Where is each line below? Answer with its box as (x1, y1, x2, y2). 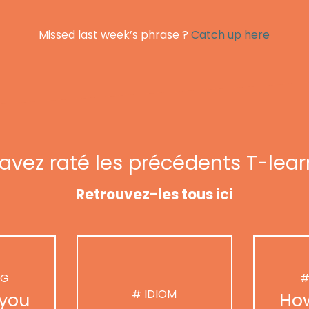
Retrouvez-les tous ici (76, 185, 233, 205)
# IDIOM (132, 286, 177, 302)
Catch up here (191, 27, 270, 43)
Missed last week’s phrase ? (39, 27, 192, 43)
